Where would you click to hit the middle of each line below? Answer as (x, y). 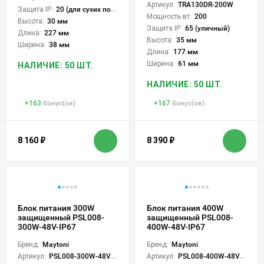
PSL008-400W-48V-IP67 (209, 256)
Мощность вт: (169, 16)
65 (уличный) (207, 28)
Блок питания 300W (56, 208)
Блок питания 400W (185, 208)
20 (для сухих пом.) (83, 9)
